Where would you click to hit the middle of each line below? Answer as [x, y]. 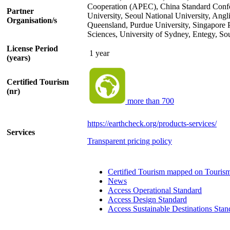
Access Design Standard [147, 199]
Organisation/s [32, 20]
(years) [18, 57]
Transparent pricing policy [130, 141]
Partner [20, 11]
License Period [32, 48]
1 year [98, 53]
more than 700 [150, 101]
